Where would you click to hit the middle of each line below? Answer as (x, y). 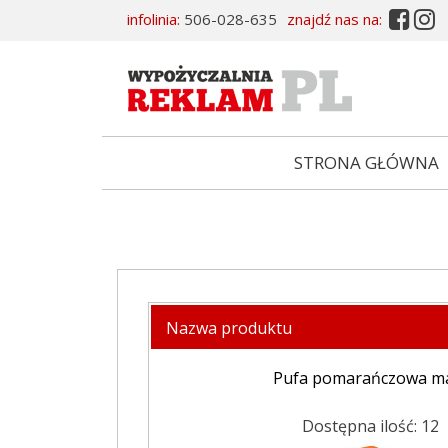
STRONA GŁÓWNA (366, 162)
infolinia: (153, 19)
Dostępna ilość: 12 (370, 426)
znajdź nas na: (334, 19)
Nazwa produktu (229, 328)
